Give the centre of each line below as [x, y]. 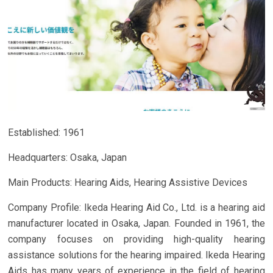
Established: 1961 [47, 132]
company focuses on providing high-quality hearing [136, 239]
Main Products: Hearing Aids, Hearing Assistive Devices [128, 182]
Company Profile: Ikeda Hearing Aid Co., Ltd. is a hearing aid [136, 207]
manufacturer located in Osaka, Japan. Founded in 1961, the [136, 223]
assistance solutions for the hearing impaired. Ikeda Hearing [136, 255]
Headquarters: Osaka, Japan [68, 157]
